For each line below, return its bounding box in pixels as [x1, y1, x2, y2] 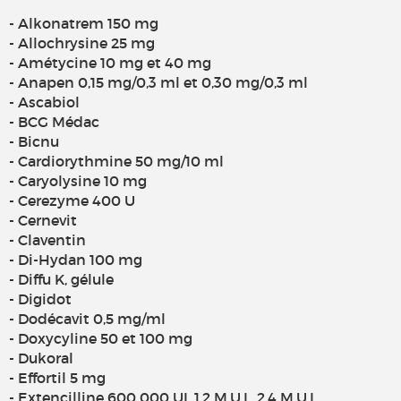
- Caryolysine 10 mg [9, 172, 147, 191]
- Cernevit [9, 211, 77, 230]
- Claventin [9, 231, 86, 250]
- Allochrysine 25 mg [9, 34, 155, 53]
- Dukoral [9, 349, 73, 368]
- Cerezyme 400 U [9, 192, 135, 210]
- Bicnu [9, 132, 59, 151]
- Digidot [9, 290, 72, 309]
